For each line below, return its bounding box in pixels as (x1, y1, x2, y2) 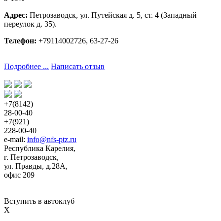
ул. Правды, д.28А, (4, 162, 68, 171)
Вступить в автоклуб (4, 197, 74, 206)
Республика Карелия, (4, 144, 75, 153)
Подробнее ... (4, 62, 49, 71)
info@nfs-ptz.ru (27, 135, 76, 144)
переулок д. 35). (4, 20, 57, 29)
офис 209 (4, 171, 35, 180)
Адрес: (4, 11, 28, 20)
